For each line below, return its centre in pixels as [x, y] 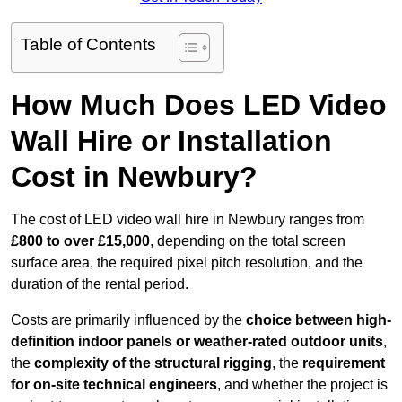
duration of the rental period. [100, 284]
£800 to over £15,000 [80, 241]
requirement [344, 363]
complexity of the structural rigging [153, 363]
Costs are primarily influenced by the [128, 320]
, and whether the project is [302, 385]
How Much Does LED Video [199, 105]
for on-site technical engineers [114, 385]
